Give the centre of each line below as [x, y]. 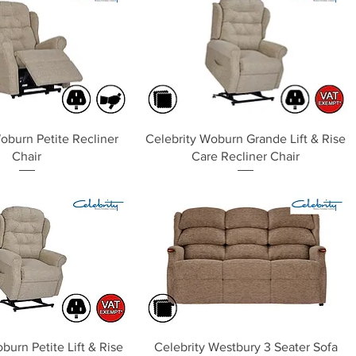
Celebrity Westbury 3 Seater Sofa [246, 347]
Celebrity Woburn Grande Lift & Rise [246, 139]
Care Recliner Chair [246, 157]
